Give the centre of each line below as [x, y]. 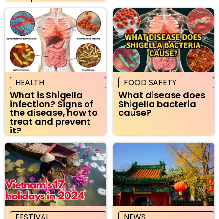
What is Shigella [46, 95]
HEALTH [30, 82]
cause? [134, 112]
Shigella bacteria [157, 104]
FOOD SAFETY [150, 82]
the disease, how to [54, 112]
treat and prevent [50, 121]
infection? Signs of [52, 104]
